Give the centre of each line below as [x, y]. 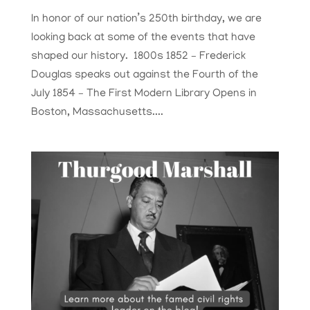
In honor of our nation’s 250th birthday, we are [146, 20]
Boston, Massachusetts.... [97, 113]
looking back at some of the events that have [143, 38]
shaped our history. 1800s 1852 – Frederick [138, 57]
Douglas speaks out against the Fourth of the [144, 76]
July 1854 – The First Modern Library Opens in [144, 94]
